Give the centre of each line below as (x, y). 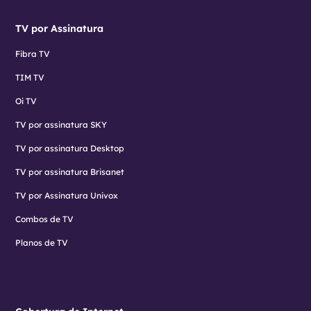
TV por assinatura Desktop (70, 149)
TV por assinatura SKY (61, 125)
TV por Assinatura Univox (67, 196)
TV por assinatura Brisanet (70, 172)
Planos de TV (42, 243)
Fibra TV (33, 54)
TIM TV (30, 78)
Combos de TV (45, 219)
